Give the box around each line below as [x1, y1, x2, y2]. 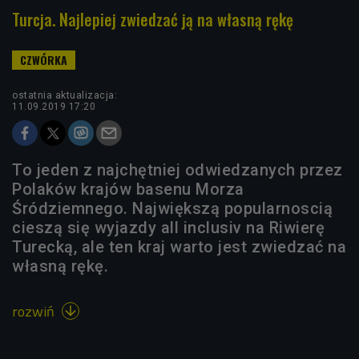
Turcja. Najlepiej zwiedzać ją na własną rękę [12, 7, 293, 32]
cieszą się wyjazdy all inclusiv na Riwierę [12, 218, 325, 238]
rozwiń [12, 301, 58, 323]
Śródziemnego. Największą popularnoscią [12, 199, 333, 219]
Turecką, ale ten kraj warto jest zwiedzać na [12, 237, 346, 257]
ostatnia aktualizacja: [12, 90, 117, 102]
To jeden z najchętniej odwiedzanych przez [12, 160, 343, 180]
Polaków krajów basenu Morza [12, 179, 244, 200]
